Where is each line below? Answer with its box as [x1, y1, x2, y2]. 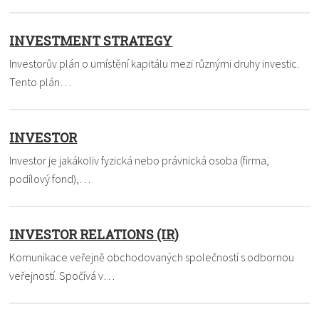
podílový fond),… [9, 171, 91, 186]
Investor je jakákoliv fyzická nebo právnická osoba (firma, [9, 152, 270, 167]
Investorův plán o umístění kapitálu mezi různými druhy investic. [9, 56, 300, 70]
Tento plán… [9, 74, 72, 89]
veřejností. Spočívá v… [9, 268, 115, 283]
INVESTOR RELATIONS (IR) [9, 225, 179, 243]
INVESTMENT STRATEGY [9, 31, 173, 49]
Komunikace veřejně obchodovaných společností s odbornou [9, 249, 295, 264]
